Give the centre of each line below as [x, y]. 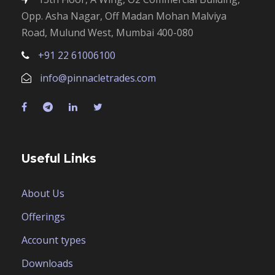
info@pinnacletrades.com [98, 78]
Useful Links [59, 158]
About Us [43, 193]
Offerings [43, 216]
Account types [54, 240]
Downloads [47, 263]
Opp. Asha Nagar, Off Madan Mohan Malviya [124, 16]
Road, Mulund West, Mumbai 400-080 [107, 32]
